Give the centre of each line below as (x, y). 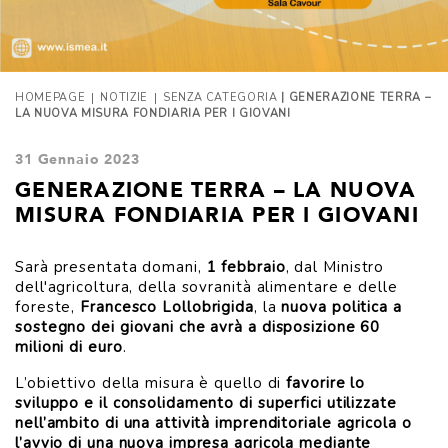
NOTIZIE (124, 97)
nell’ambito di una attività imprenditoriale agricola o (213, 423)
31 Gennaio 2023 (77, 159)
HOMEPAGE (50, 97)
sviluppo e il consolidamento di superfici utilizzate (206, 403)
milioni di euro (69, 347)
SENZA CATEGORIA (220, 97)
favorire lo (326, 383)
